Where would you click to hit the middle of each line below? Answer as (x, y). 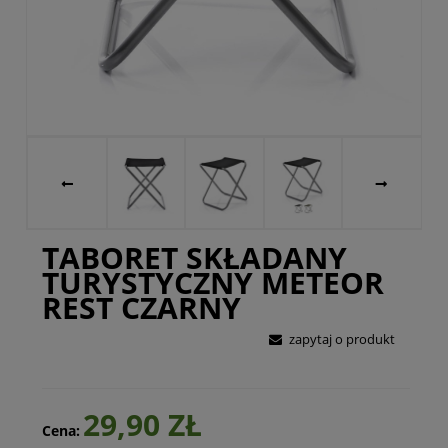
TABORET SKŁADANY (194, 257)
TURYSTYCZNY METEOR (212, 282)
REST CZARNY (141, 307)
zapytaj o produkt (341, 339)
